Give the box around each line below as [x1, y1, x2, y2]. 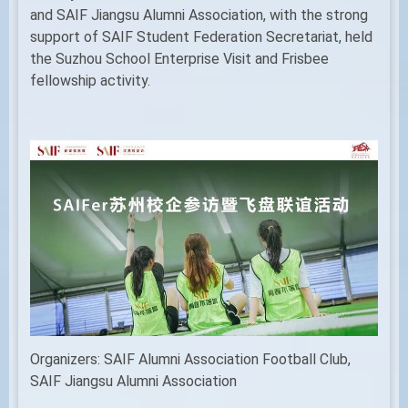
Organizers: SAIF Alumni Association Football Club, [30, 350, 351, 368]
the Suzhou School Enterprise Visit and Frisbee [30, 49, 329, 67]
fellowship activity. [30, 71, 150, 89]
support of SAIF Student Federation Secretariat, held [30, 27, 372, 46]
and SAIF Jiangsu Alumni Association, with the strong [30, 5, 368, 24]
